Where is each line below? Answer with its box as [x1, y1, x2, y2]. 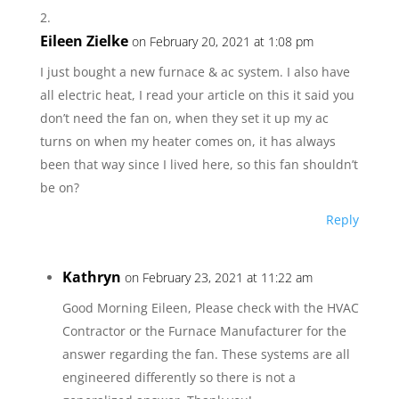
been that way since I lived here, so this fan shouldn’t [39, 156, 358, 173]
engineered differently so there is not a [61, 369, 296, 386]
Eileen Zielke [39, 31, 128, 51]
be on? [39, 179, 79, 196]
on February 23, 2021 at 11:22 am [124, 269, 313, 286]
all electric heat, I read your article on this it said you [39, 86, 354, 103]
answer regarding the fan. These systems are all [61, 346, 350, 362]
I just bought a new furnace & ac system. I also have [39, 63, 350, 80]
